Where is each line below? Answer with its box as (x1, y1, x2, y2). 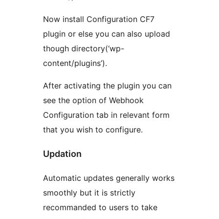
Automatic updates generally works (43, 173, 175, 183)
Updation (43, 148, 82, 159)
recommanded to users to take (43, 202, 157, 212)
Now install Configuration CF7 (43, 14, 154, 24)
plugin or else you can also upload (43, 28, 170, 39)
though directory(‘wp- (43, 43, 124, 53)
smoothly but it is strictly (43, 187, 135, 197)
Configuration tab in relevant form (43, 109, 170, 120)
